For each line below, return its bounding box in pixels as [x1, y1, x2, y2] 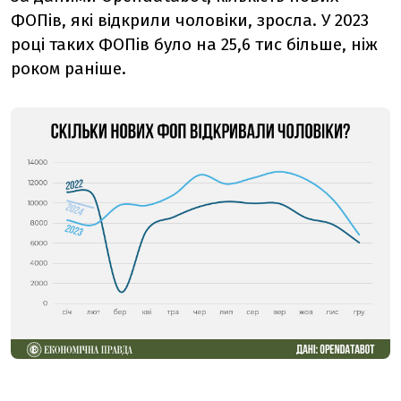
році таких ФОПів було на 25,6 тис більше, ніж [11, 34, 378, 55]
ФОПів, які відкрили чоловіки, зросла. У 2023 [11, 10, 369, 31]
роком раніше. [11, 58, 126, 80]
